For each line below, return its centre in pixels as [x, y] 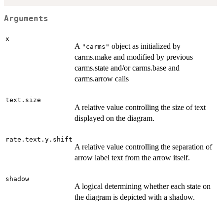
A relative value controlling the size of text [140, 108]
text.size [23, 100]
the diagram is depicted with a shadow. [135, 197]
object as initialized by [145, 46]
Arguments [26, 18]
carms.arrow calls [102, 79]
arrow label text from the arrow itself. [132, 158]
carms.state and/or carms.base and [127, 68]
